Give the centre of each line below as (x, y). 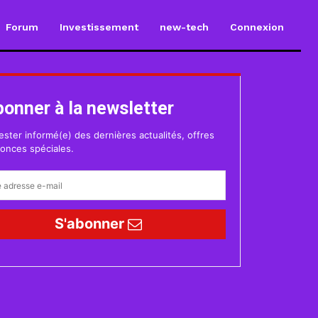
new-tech (184, 27)
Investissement (99, 27)
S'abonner (92, 224)
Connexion (257, 27)
